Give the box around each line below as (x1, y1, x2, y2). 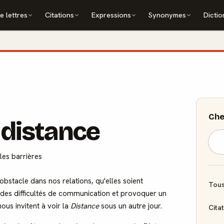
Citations (45, 10, 74, 19)
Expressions (91, 10, 131, 19)
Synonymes (148, 10, 186, 19)
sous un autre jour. (99, 201, 162, 211)
